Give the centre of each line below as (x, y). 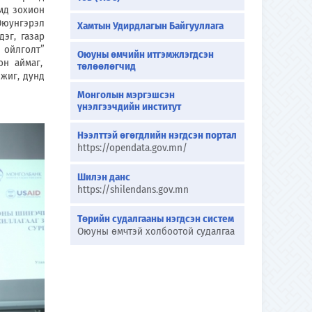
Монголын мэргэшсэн (126, 95)
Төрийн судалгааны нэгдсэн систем (156, 219)
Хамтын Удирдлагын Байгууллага (150, 26)
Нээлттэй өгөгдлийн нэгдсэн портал (157, 135)
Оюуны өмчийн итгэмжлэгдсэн (146, 54)
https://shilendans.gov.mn (133, 189)
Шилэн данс (104, 177)
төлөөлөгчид (107, 66)
